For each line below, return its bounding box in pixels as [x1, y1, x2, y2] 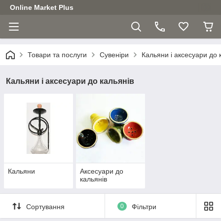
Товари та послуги [28, 51, 87, 59]
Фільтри [131, 202, 156, 211]
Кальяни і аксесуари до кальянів [6, 77, 134, 85]
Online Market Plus [10, 3, 74, 11]
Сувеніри [100, 51, 129, 59]
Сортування [26, 202, 65, 211]
